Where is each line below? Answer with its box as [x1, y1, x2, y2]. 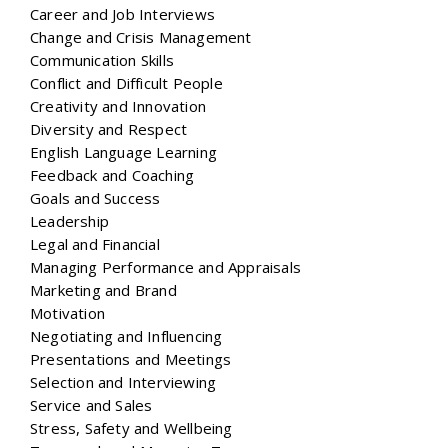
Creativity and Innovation [30, 95, 206, 116]
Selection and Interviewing [30, 371, 217, 392]
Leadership [30, 210, 109, 231]
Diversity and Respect [30, 118, 188, 139]
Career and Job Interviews [30, 3, 215, 24]
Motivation [30, 302, 105, 323]
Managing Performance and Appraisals [30, 256, 301, 277]
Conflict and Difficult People [30, 72, 223, 93]
